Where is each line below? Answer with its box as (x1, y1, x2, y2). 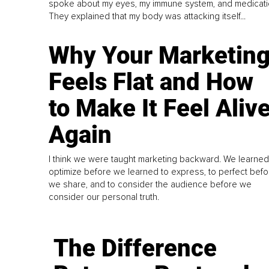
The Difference (53, 234, 217, 262)
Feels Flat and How (49, 67, 254, 96)
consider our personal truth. (49, 191, 160, 202)
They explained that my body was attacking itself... (49, 10, 246, 22)
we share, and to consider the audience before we (49, 178, 252, 190)
